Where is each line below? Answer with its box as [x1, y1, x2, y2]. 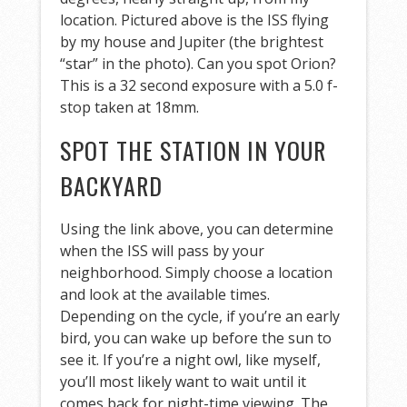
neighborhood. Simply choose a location [60, 263, 333, 283]
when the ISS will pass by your [60, 241, 265, 262]
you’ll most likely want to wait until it [60, 372, 307, 392]
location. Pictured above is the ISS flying [60, 10, 330, 31]
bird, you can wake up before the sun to [60, 328, 333, 349]
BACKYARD [60, 168, 164, 204]
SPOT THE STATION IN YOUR [60, 133, 327, 169]
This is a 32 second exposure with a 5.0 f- [60, 75, 339, 96]
